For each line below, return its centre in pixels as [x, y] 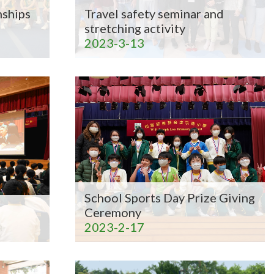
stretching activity [135, 28]
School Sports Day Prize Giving [170, 198]
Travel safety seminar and [154, 13]
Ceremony [113, 212]
